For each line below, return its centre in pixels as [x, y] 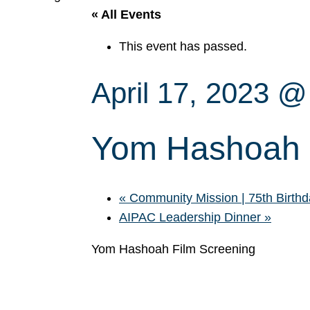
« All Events [126, 15]
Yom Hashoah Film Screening [173, 249]
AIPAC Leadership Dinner [192, 217]
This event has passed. [183, 46]
